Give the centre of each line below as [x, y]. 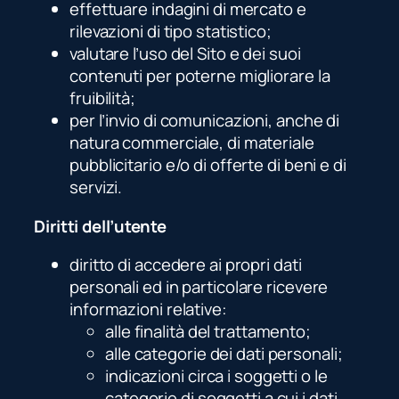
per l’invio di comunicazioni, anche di [205, 121]
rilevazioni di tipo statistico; [171, 32]
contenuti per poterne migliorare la [200, 76]
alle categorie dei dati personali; [224, 354]
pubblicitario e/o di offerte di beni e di [208, 165]
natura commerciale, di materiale [192, 143]
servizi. [96, 187]
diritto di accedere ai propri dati [186, 265]
